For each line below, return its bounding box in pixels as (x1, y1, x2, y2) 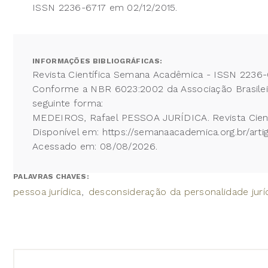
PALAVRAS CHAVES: (13, 172, 92, 181)
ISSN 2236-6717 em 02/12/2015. (32, 1, 178, 13)
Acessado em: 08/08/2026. (32, 140, 158, 152)
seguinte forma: (32, 97, 106, 109)
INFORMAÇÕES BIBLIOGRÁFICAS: (32, 56, 163, 65)
